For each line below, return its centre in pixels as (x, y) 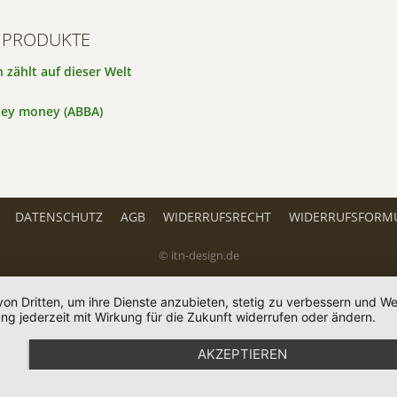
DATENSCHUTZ (58, 217)
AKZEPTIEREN (243, 354)
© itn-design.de (198, 256)
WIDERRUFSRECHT (217, 217)
